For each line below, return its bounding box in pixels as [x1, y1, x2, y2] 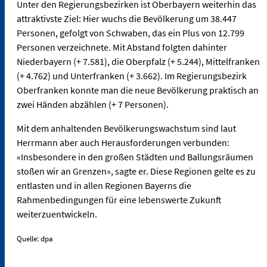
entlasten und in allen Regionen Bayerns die [17, 179, 191, 192]
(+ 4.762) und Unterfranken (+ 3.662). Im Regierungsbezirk [17, 70, 247, 82]
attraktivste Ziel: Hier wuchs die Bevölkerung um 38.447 [17, 13, 237, 25]
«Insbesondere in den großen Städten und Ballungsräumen [17, 151, 253, 163]
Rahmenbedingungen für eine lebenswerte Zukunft [17, 194, 222, 206]
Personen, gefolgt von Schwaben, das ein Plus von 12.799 [17, 27, 244, 39]
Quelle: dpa [17, 234, 53, 244]
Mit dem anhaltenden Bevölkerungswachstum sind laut [17, 122, 236, 135]
